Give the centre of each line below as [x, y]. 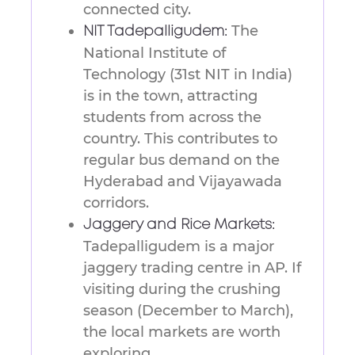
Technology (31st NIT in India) [188, 75]
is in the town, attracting [170, 96]
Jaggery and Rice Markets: [179, 225]
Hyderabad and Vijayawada [183, 182]
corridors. [116, 203]
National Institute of [155, 53]
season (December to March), [188, 311]
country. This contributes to [180, 139]
